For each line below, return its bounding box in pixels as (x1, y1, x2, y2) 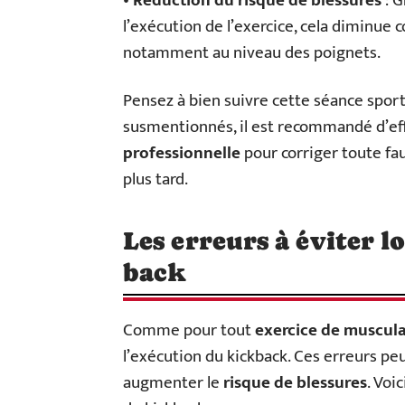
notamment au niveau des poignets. (123, 38, 381, 67)
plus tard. (123, 165, 188, 193)
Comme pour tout (123, 316, 255, 344)
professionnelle (123, 138, 240, 167)
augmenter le (123, 368, 223, 397)
